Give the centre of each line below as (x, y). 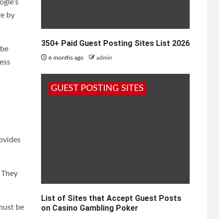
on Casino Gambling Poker (89, 208)
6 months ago (66, 58)
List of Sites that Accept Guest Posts (111, 198)
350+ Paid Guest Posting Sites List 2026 (115, 43)
